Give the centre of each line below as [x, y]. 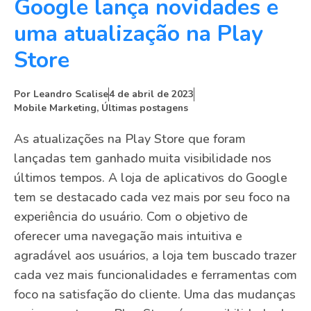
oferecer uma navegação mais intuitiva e [128, 236]
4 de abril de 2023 [151, 94]
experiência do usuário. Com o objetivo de [131, 216]
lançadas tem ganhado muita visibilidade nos [143, 158]
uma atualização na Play [138, 33]
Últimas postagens [145, 108]
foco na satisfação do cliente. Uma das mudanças [155, 294]
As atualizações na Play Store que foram [130, 138]
